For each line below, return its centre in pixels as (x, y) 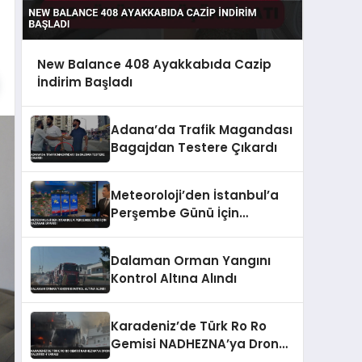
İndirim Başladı (84, 82)
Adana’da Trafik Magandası (202, 130)
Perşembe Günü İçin (175, 213)
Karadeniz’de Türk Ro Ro (189, 326)
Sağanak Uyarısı (163, 231)
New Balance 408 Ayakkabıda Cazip (154, 64)
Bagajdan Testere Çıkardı (194, 148)
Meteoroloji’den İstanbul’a (195, 196)
